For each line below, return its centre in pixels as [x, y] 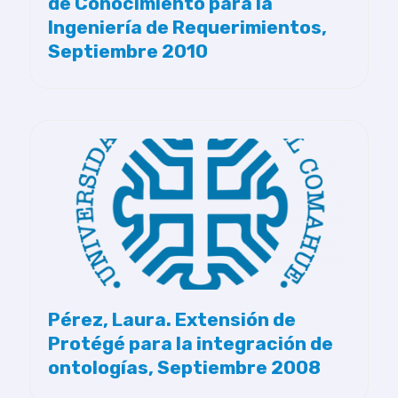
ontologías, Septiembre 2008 [184, 367]
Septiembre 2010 [128, 51]
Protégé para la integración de [191, 343]
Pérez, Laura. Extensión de [172, 319]
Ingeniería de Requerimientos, [187, 27]
